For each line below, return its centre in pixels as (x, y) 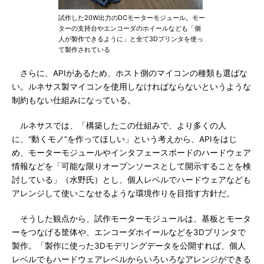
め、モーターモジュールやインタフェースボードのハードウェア (131, 153)
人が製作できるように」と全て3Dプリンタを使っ (131, 39)
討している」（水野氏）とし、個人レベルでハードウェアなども (131, 180)
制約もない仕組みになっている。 (74, 100)
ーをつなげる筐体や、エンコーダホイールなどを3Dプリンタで (129, 232)
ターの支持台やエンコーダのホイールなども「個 (130, 28)
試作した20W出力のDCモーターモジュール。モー (132, 18)
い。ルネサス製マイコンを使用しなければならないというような (131, 87)
